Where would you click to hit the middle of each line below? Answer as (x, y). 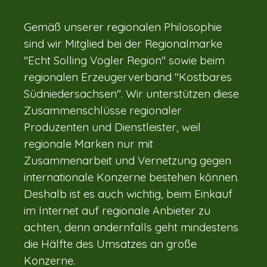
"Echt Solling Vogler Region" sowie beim (124, 60)
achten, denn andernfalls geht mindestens (131, 227)
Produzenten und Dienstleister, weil (112, 127)
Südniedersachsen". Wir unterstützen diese (131, 94)
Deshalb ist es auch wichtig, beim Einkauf (128, 194)
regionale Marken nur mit (89, 144)
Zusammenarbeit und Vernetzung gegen (128, 161)
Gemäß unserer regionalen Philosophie (123, 27)
